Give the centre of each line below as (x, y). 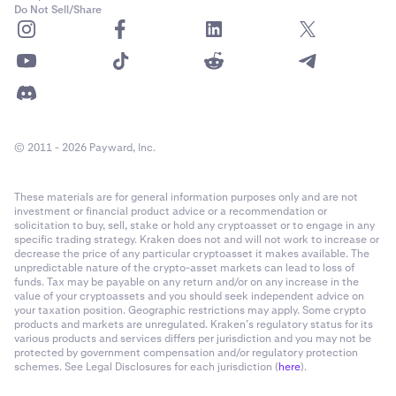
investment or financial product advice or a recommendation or (171, 211)
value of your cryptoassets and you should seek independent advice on (189, 296)
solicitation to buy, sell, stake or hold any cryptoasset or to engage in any (194, 225)
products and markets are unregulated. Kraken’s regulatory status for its (194, 324)
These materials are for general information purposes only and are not (186, 197)
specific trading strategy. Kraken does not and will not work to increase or (197, 240)
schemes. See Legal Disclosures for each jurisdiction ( (146, 367)
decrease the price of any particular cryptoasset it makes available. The (192, 254)
